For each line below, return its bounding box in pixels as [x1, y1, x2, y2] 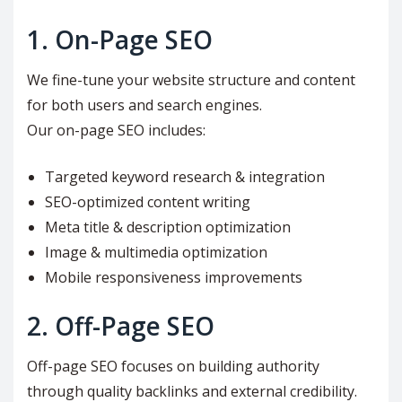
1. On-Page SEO [27, 22, 213, 57]
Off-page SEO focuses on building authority [27, 355, 319, 376]
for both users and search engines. [27, 94, 262, 115]
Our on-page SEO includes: [27, 119, 205, 140]
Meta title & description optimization [45, 216, 291, 237]
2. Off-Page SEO [27, 308, 214, 343]
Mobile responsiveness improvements [45, 267, 302, 287]
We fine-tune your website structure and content [27, 69, 355, 90]
